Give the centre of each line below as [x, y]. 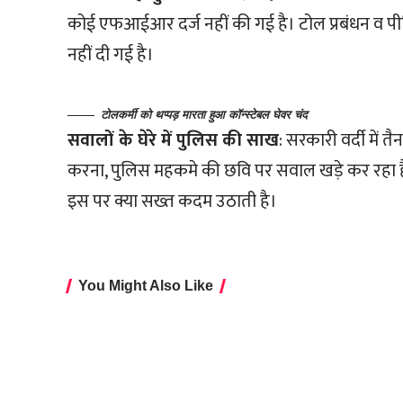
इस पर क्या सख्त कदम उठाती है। [173, 202]
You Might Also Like [146, 286]
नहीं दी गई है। [111, 55]
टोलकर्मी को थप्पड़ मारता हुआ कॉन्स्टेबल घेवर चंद [205, 115]
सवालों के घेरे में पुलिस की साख [174, 141]
